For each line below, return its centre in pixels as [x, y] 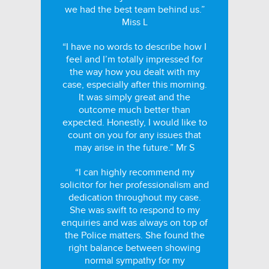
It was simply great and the [134, 97]
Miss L [134, 22]
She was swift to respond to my [134, 210]
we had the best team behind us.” [134, 10]
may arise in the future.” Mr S [134, 148]
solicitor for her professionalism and [134, 185]
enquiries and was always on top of [134, 223]
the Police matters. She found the [134, 235]
